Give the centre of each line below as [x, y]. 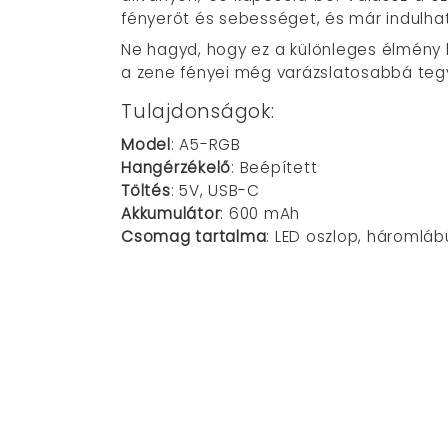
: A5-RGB [205, 144]
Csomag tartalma [194, 236]
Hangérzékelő [176, 167]
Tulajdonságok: [198, 111]
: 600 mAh [260, 213]
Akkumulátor [171, 213]
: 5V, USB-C [215, 190]
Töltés [146, 190]
